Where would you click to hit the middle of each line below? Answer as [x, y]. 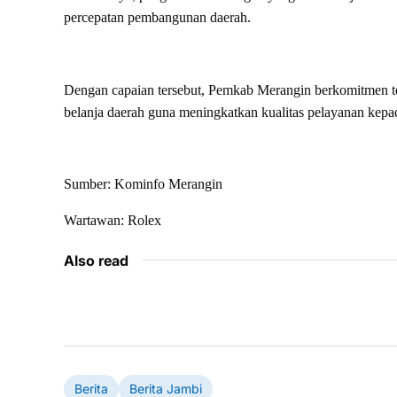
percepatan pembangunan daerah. [157, 17]
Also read [96, 260]
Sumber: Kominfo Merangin [143, 183]
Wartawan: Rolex [113, 220]
